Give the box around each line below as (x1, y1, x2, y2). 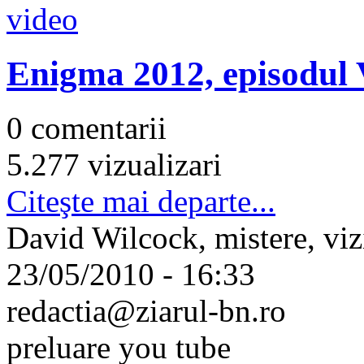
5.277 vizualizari (6, 146, 222, 182)
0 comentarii (6, 110, 167, 145)
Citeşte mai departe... (6, 183, 275, 219)
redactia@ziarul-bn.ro (6, 292, 286, 328)
